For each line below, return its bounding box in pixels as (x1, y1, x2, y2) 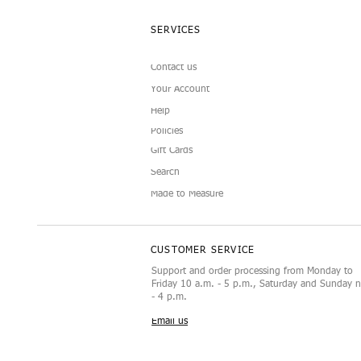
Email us (151, 317, 188, 327)
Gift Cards (151, 146, 193, 156)
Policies (151, 126, 183, 136)
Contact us (151, 63, 197, 73)
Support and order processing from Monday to (151, 267, 353, 277)
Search (151, 168, 180, 178)
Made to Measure (151, 189, 223, 200)
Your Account (151, 85, 210, 95)
